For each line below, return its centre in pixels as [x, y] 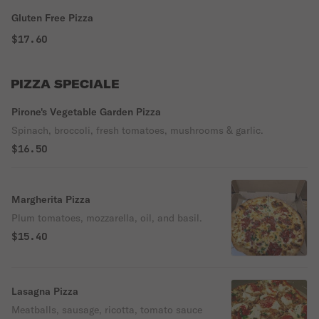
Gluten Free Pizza [52, 18]
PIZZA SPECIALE [65, 84]
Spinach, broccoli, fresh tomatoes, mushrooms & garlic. [137, 130]
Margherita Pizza [51, 199]
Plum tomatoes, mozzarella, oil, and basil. [107, 218]
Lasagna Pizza [45, 291]
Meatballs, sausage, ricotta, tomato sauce [107, 310]
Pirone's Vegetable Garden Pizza [86, 112]
